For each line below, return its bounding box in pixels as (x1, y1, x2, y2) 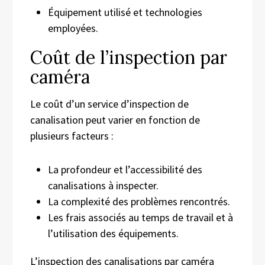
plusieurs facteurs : (30, 128, 114, 143)
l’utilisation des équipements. (48, 226, 179, 240)
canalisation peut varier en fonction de (30, 112, 200, 127)
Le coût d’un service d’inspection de (30, 96, 189, 111)
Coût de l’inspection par (30, 46, 227, 69)
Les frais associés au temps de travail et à (48, 210, 233, 224)
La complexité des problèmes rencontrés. (48, 194, 230, 208)
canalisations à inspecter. (48, 178, 159, 192)
